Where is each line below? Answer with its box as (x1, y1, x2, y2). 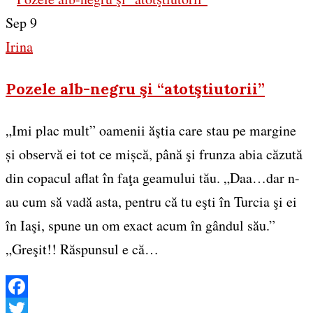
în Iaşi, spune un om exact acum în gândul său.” (6, 215, 275, 235)
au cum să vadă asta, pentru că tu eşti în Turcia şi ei (6, 191, 297, 211)
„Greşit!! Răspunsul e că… (6, 239, 159, 259)
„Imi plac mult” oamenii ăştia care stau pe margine (6, 120, 296, 140)
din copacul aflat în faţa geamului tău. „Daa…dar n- (6, 168, 300, 187)
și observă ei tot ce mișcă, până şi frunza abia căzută (6, 144, 303, 163)
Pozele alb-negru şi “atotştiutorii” (6, 79, 265, 99)
